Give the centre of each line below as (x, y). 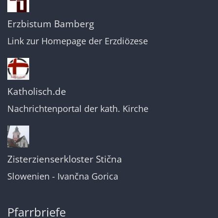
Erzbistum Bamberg (51, 24)
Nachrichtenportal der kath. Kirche (78, 108)
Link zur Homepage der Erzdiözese (78, 41)
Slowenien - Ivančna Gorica (63, 176)
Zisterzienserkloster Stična (65, 159)
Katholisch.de (37, 91)
